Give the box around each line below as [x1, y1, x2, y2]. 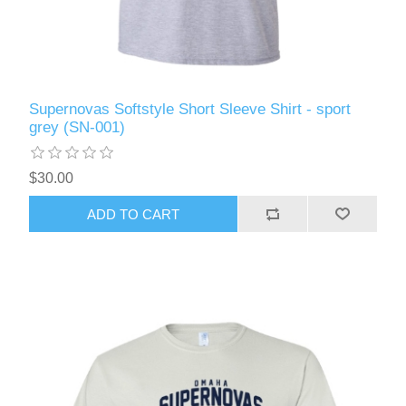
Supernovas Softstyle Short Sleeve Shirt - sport [29, 101, 352, 119]
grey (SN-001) [29, 119, 126, 137]
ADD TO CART [87, 206, 180, 222]
